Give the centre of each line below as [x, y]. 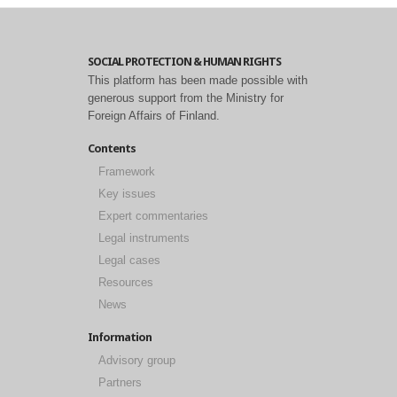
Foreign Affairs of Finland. [154, 116]
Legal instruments [144, 238]
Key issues [127, 194]
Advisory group [137, 361]
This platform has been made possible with [198, 81]
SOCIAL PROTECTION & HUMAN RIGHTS [184, 62]
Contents [112, 149]
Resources [126, 283]
